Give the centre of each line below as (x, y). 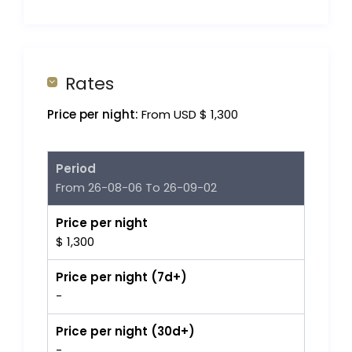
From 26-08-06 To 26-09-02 (137, 188)
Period (76, 169)
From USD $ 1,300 (189, 115)
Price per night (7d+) (122, 277)
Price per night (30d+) (126, 332)
